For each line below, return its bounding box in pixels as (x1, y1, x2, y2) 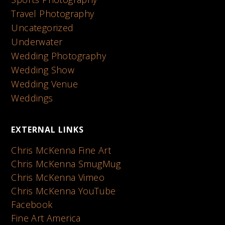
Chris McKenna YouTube (11, 185, 116, 197)
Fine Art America (11, 212, 81, 224)
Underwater (11, 36, 63, 48)
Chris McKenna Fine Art (11, 144, 111, 156)
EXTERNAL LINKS (11, 124, 84, 135)
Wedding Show (11, 64, 75, 76)
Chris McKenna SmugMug (11, 158, 121, 170)
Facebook (11, 198, 53, 210)
